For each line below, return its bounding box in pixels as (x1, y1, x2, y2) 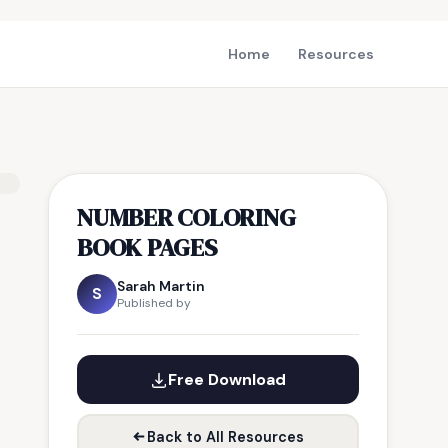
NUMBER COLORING (77, 200, 296, 234)
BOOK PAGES (77, 230, 217, 264)
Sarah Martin (117, 277, 205, 295)
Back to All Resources (147, 427, 304, 446)
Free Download (168, 369, 286, 390)
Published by (117, 295, 191, 311)
